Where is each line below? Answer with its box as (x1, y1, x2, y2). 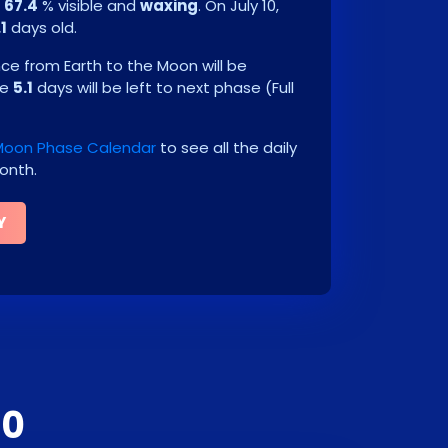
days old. (7, 17, 77, 38)
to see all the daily (156, 137, 297, 158)
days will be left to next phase (33, 77, 265, 98)
